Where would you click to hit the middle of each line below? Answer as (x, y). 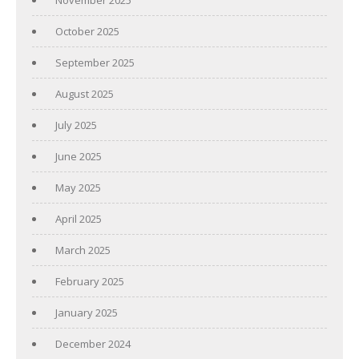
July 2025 (76, 125)
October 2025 (87, 31)
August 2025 (85, 93)
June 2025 (79, 156)
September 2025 (95, 62)
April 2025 (79, 218)
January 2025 (87, 312)
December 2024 (93, 343)
